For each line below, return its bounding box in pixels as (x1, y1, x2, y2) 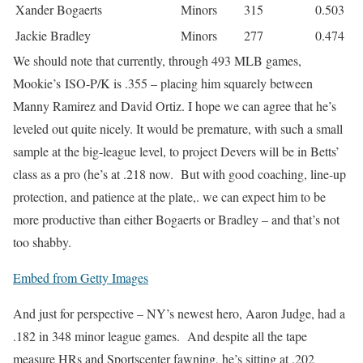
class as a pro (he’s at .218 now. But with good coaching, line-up (13, 164, 346, 182)
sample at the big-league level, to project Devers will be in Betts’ (13, 142, 340, 160)
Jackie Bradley (15, 26, 91, 44)
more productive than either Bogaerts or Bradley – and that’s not (13, 210, 340, 228)
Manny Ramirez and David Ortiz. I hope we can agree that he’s (13, 96, 336, 114)
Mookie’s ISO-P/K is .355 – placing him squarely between (13, 74, 313, 92)
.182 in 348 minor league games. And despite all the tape (13, 327, 307, 344)
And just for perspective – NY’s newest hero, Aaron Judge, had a (13, 304, 345, 322)
